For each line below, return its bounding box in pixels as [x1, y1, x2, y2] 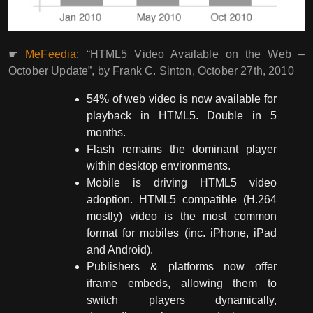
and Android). [87, 244, 153, 256]
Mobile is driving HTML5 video [87, 177, 277, 189]
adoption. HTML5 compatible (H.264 [87, 194, 277, 206]
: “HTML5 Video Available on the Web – [76, 48, 305, 61]
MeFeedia [25, 48, 77, 61]
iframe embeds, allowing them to [87, 277, 277, 290]
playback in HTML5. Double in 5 [87, 110, 277, 122]
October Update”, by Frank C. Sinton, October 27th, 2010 [8, 65, 294, 78]
